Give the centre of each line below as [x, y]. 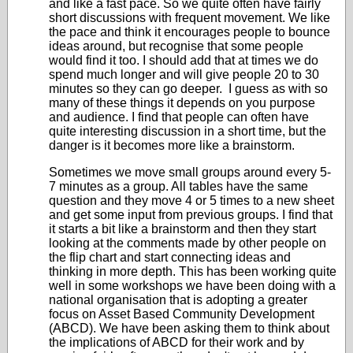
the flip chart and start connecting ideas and [170, 257]
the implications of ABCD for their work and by [176, 342]
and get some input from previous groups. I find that [191, 215]
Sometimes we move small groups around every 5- [190, 172]
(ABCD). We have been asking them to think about [189, 328]
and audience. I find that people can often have [179, 117]
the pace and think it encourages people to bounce [190, 32]
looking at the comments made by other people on [188, 243]
